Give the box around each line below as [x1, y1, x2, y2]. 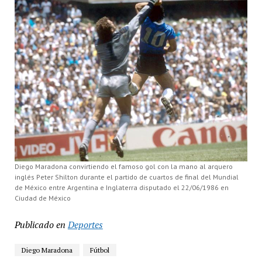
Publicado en [14, 218, 65, 232]
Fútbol [89, 246, 109, 255]
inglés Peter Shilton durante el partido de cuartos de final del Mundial [14, 173, 239, 182]
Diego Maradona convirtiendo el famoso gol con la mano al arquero [14, 162, 233, 171]
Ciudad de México [14, 194, 71, 203]
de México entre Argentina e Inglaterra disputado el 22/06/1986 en [14, 183, 229, 192]
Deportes [67, 218, 103, 232]
